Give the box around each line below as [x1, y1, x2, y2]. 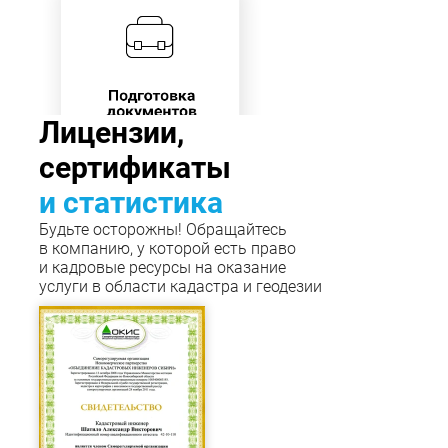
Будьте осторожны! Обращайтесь [39, 220, 287, 240]
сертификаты [39, 150, 231, 186]
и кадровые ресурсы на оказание [39, 258, 286, 278]
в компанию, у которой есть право [39, 239, 296, 259]
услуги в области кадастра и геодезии [39, 277, 322, 297]
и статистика [39, 185, 223, 221]
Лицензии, [39, 115, 184, 151]
